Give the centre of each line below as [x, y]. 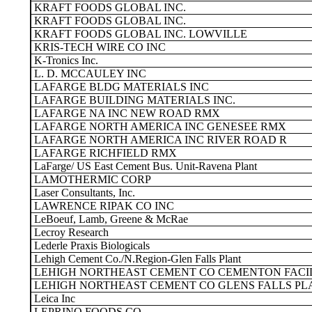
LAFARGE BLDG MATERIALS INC [120, 87]
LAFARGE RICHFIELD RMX [104, 153]
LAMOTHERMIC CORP [91, 179]
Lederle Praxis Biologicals [91, 245]
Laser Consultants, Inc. [83, 193]
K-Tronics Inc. [65, 60]
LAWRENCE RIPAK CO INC [103, 206]
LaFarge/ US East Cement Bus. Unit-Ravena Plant [144, 166]
